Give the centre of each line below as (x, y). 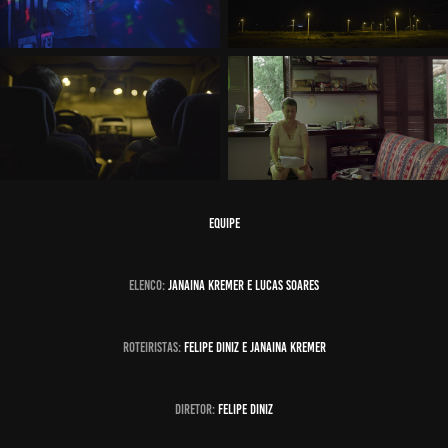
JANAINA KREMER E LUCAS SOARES (243, 285)
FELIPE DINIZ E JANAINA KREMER (254, 347)
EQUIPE (224, 223)
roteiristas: (153, 347)
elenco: (148, 285)
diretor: (196, 409)
